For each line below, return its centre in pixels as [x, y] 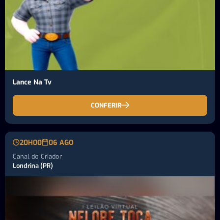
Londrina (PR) [33, 165]
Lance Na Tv [32, 82]
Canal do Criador [37, 156]
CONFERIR [106, 105]
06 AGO [61, 142]
